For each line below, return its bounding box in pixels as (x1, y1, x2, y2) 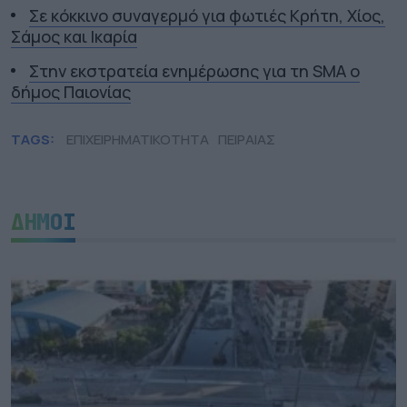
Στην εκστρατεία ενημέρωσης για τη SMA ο (29, 59, 360, 82)
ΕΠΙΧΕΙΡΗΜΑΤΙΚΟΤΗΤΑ (66, 129, 209, 149)
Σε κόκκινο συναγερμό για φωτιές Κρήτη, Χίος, (29, 4, 385, 26)
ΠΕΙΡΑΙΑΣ (218, 129, 275, 149)
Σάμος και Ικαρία (11, 25, 137, 47)
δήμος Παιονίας (11, 80, 131, 103)
